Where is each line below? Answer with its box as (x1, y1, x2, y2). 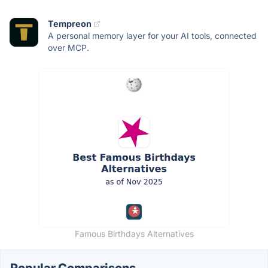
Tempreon (48, 19, 92, 29)
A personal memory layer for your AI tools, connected (48, 31, 257, 41)
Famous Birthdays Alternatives (74, 229, 194, 239)
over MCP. (48, 42, 89, 53)
